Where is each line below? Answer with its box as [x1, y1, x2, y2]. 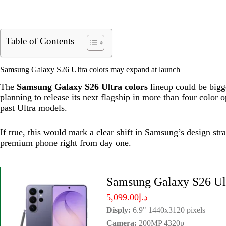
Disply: [106, 205, 131, 214]
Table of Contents [6, 35, 74, 46]
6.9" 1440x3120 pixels [131, 205, 205, 214]
